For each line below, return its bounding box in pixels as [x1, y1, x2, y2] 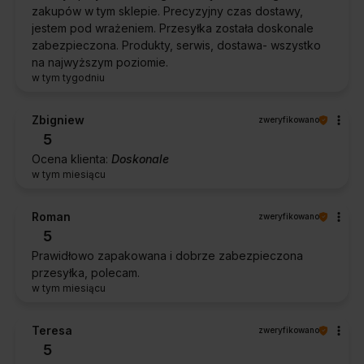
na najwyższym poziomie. [32, 55, 168, 70]
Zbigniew [32, 113, 84, 128]
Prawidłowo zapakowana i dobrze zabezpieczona [32, 249, 303, 263]
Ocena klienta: [32, 152, 111, 167]
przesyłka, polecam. [32, 266, 140, 280]
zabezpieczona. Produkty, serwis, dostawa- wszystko [32, 38, 321, 53]
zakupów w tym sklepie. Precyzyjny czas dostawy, [32, 4, 303, 19]
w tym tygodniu [32, 71, 105, 84]
